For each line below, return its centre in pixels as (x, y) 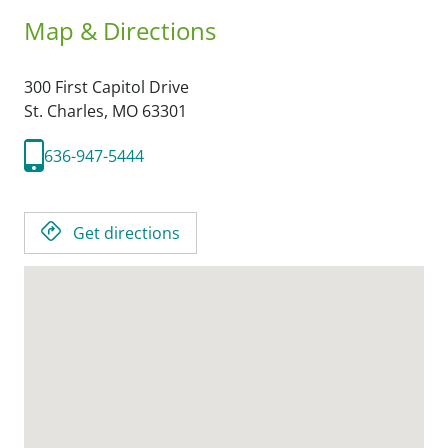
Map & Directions (120, 30)
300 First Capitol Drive (106, 87)
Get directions (126, 233)
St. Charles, (68, 111)
